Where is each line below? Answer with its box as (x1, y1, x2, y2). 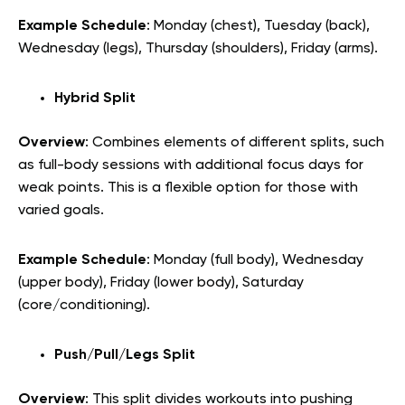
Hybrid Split (54, 90, 136, 106)
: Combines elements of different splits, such (85, 135, 384, 150)
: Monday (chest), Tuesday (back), (146, 18, 370, 33)
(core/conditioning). (18, 297, 150, 313)
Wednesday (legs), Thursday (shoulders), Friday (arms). (18, 41, 378, 56)
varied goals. (18, 202, 104, 218)
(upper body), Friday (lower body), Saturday (18, 275, 304, 290)
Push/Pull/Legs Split (54, 347, 195, 363)
